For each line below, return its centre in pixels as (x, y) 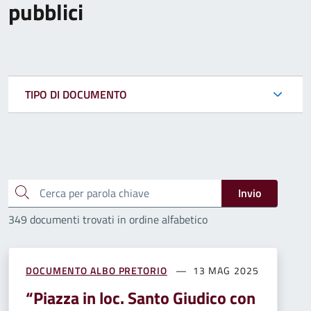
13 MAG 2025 (226, 270)
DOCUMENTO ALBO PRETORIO (96, 270)
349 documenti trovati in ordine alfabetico (108, 219)
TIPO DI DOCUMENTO (76, 94)
